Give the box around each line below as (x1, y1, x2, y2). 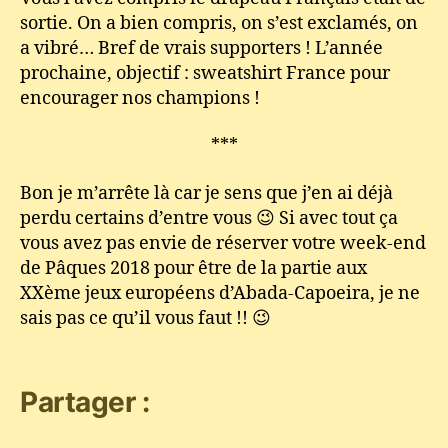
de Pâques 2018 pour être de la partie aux (20, 256, 367, 280)
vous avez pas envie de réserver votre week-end (20, 231, 426, 255)
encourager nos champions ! (20, 86, 260, 110)
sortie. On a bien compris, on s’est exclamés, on (20, 11, 418, 35)
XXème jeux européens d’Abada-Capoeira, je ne (20, 281, 420, 305)
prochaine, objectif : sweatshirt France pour (20, 61, 390, 85)
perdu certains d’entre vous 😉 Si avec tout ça (20, 206, 398, 230)
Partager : (20, 385, 150, 419)
